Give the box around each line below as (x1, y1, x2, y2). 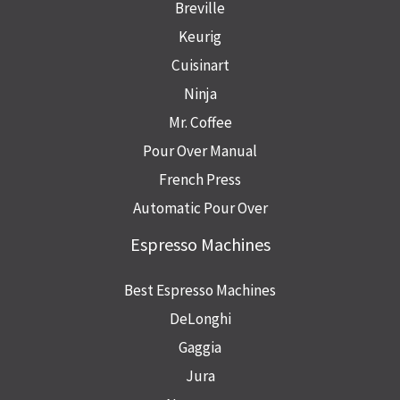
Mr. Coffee (168, 112, 232, 133)
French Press (159, 170, 241, 190)
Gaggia (179, 337, 221, 358)
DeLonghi (169, 309, 231, 329)
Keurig (179, 27, 221, 47)
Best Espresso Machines (124, 280, 276, 301)
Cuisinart (171, 55, 229, 76)
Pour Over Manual (143, 141, 257, 162)
